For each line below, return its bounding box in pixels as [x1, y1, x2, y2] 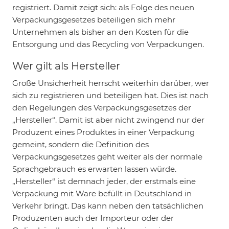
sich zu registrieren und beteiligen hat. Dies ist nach [12, 90, 209, 100]
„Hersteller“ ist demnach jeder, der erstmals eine [12, 176, 196, 186]
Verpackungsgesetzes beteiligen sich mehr [12, 14, 175, 25]
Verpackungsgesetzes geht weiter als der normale [12, 151, 202, 162]
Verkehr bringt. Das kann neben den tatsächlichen [12, 200, 203, 211]
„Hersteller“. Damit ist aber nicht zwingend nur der [12, 114, 204, 125]
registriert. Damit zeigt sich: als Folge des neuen [12, 2, 194, 12]
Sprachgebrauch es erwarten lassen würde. [12, 164, 176, 174]
